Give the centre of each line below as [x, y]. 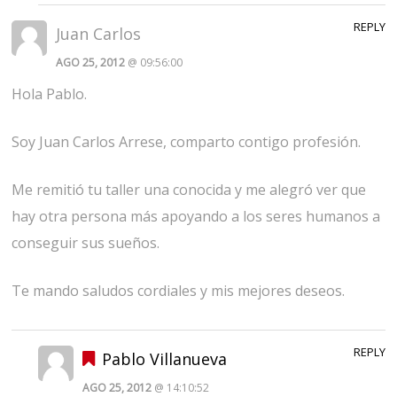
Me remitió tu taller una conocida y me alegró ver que [189, 189]
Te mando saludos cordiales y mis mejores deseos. [179, 290]
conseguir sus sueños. [86, 242]
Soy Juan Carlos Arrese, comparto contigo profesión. [187, 141]
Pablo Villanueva [164, 358]
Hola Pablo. [50, 93]
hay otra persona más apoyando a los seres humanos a [196, 216]
